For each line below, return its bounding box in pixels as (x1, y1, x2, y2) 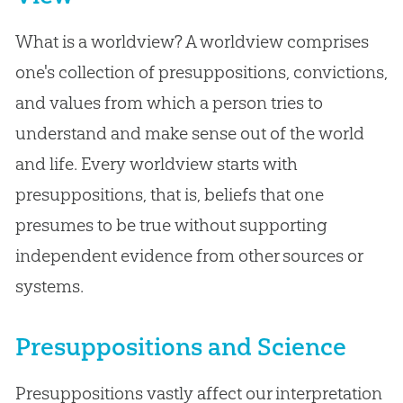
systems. (14, 274, 84, 297)
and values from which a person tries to (14, 91, 323, 113)
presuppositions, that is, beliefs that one (14, 183, 324, 205)
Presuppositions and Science (14, 331, 346, 362)
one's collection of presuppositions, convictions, (14, 60, 388, 83)
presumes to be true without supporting (14, 213, 327, 236)
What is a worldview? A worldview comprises (14, 30, 369, 52)
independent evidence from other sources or (14, 244, 363, 266)
